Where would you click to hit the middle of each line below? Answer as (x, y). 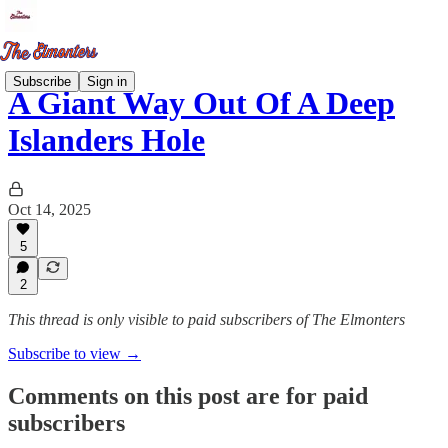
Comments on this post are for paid (188, 395)
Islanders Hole (106, 140)
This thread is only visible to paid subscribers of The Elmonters (206, 319)
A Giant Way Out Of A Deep (201, 103)
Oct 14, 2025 (49, 209)
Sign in (107, 81)
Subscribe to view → (74, 353)
